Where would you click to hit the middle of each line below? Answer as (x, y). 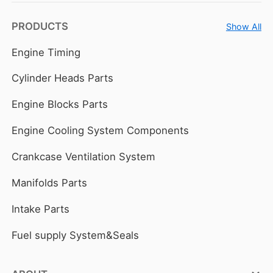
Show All (243, 27)
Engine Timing (46, 52)
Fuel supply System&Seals (76, 236)
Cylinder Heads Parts (63, 78)
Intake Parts (41, 209)
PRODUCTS (40, 26)
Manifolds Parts (50, 183)
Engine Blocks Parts (60, 105)
